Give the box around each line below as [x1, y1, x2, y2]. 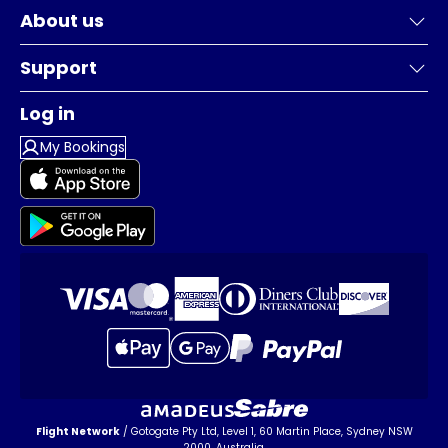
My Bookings [40, 136, 126, 157]
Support [20, 54, 97, 80]
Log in [20, 100, 75, 126]
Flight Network [35, 424, 120, 439]
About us [20, 7, 104, 33]
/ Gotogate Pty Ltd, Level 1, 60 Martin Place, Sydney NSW [119, 424, 413, 439]
